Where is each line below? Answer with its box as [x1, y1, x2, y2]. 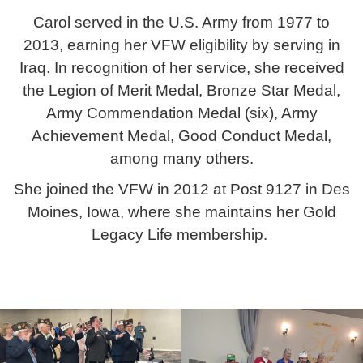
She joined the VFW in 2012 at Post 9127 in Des [13, 181, 350, 199]
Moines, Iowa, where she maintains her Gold [27, 203, 336, 221]
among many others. [109, 150, 254, 168]
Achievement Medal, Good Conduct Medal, [32, 127, 331, 145]
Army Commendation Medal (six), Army [45, 105, 318, 122]
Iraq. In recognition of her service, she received [19, 59, 344, 77]
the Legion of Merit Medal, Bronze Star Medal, [23, 82, 340, 100]
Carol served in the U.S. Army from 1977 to [33, 14, 330, 32]
